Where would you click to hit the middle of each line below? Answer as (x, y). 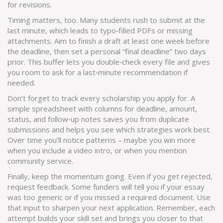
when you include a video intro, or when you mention (97, 150)
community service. (40, 161)
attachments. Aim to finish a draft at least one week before (109, 41)
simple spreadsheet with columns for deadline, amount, (102, 109)
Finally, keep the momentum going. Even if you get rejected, (110, 176)
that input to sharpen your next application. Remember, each (111, 208)
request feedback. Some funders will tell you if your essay (106, 187)
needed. (21, 83)
